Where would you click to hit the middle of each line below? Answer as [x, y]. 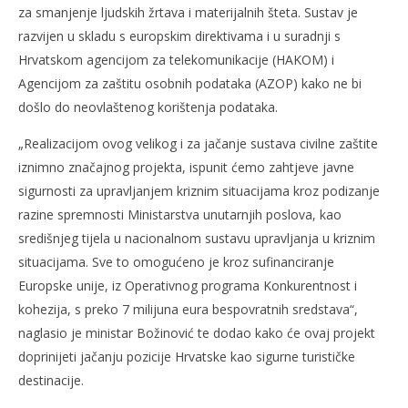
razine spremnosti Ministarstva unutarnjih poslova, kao [180, 214]
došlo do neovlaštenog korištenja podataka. [148, 107]
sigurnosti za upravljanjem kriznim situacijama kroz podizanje [199, 190]
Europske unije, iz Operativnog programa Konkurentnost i [188, 285]
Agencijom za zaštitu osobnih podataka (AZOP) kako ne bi [190, 83]
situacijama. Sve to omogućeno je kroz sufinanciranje [176, 261]
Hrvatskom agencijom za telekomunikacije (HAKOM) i [176, 59]
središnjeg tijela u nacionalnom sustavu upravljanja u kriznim [197, 238]
